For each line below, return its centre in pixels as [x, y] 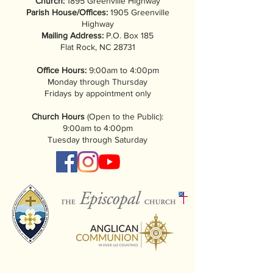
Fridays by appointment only [97, 93]
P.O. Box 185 [129, 35]
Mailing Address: [73, 35]
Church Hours [58, 116]
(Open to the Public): [124, 116]
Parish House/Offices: [68, 12]
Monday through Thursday [97, 81]
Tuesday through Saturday [97, 139]
